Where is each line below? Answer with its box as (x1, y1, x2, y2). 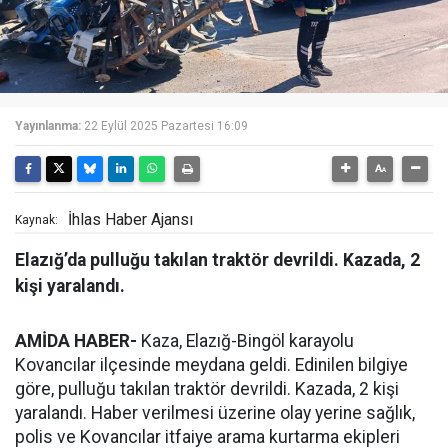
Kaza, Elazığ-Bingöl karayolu (137, 331, 354, 351)
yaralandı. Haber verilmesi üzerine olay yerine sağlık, (15, 403, 415, 423)
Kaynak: (15, 213, 58, 227)
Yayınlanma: (15, 119, 81, 133)
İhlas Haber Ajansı (68, 210, 193, 229)
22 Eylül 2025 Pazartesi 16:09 (84, 119, 248, 133)
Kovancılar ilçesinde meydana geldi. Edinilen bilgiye (15, 355, 408, 375)
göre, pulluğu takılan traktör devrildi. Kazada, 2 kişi (15, 379, 399, 399)
